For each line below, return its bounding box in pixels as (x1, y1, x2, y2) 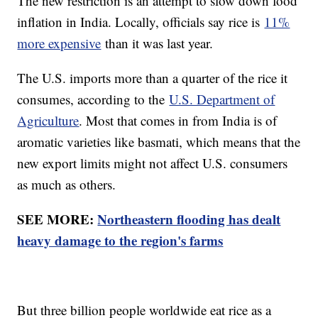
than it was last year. (101, 34, 214, 53)
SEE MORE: (17, 209, 98, 229)
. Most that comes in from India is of (79, 111, 278, 130)
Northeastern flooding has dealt (97, 209, 281, 229)
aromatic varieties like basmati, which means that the (17, 133, 301, 151)
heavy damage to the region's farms (17, 231, 224, 251)
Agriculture (17, 111, 79, 130)
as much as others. (17, 175, 116, 194)
